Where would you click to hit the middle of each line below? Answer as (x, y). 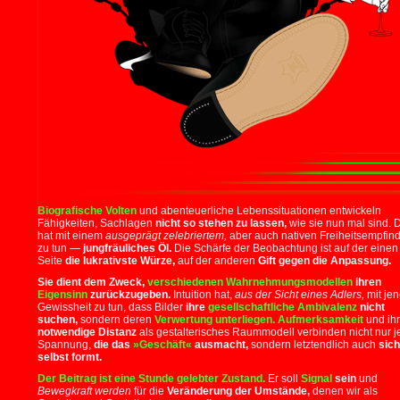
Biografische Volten (87, 211)
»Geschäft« (162, 345)
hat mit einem (71, 236)
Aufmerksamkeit (321, 320)
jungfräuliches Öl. (127, 248)
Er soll (283, 379)
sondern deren (116, 320)
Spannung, (66, 345)
